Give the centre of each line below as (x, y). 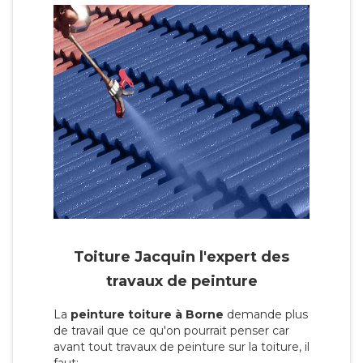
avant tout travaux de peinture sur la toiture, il (181, 347)
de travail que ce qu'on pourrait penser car (171, 331)
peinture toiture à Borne (147, 315)
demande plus (266, 315)
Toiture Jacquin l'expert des (181, 257)
